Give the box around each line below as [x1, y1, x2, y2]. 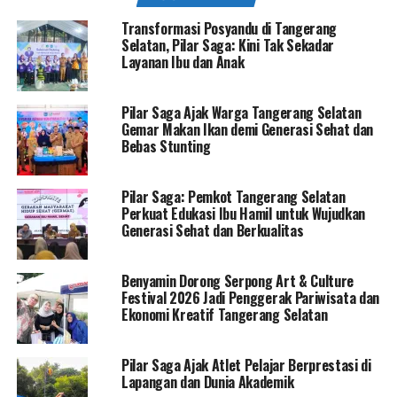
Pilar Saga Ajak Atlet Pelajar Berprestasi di [121, 354, 371, 376]
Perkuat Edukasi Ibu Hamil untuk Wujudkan [121, 202, 366, 224]
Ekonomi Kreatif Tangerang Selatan [121, 303, 328, 325]
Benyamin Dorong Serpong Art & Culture [121, 269, 354, 292]
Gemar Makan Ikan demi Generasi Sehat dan [121, 118, 374, 140]
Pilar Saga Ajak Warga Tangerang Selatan [121, 101, 362, 123]
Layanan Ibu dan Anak [121, 51, 245, 73]
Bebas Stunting [121, 135, 211, 157]
